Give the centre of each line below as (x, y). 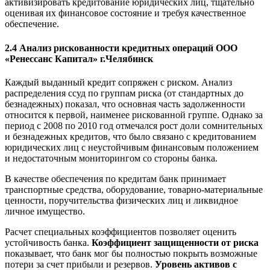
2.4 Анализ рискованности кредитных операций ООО (121, 48)
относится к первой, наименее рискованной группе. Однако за (134, 115)
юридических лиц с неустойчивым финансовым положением (132, 147)
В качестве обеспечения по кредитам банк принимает (115, 178)
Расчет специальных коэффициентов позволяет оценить (121, 231)
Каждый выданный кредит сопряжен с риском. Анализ (118, 82)
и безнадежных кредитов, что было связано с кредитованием (130, 136)
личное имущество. (45, 211)
